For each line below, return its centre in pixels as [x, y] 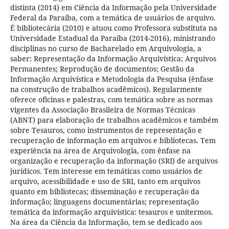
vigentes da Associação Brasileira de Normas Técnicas [102, 110]
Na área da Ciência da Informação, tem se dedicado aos [106, 222]
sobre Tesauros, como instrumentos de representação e [106, 130]
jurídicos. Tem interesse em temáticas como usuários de [106, 171]
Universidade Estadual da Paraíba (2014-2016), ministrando [112, 38]
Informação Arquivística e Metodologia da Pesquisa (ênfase [112, 79]
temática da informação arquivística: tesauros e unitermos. [111, 212]
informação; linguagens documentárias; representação [104, 202]
